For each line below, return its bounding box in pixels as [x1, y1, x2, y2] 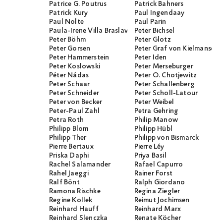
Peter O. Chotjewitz [134, 71, 197, 80]
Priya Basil [134, 151, 166, 161]
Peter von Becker [49, 98, 103, 107]
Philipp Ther [49, 133, 87, 143]
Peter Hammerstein [49, 53, 110, 62]
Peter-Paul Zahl [49, 107, 100, 116]
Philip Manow [134, 115, 178, 125]
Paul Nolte [49, 17, 84, 27]
